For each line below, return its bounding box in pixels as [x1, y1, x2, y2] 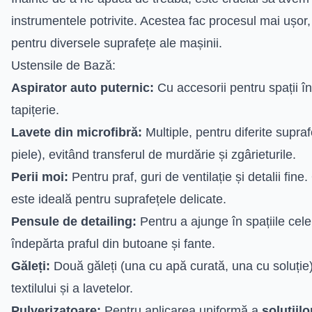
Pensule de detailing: [11, 214, 136, 228]
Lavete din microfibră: [11, 125, 142, 139]
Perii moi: [11, 169, 68, 184]
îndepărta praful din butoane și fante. [11, 236, 215, 251]
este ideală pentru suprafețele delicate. [11, 192, 226, 206]
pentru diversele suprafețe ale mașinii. [11, 36, 222, 50]
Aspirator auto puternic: [11, 80, 154, 95]
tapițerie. [11, 102, 59, 117]
